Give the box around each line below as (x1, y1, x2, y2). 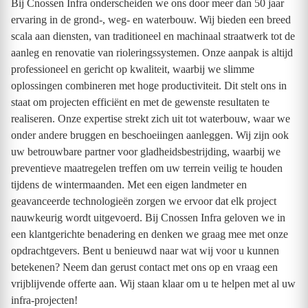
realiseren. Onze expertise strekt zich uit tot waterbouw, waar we (11, 113, 290, 124)
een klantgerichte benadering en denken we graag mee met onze (11, 228, 288, 240)
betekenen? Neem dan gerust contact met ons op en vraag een (11, 261, 278, 273)
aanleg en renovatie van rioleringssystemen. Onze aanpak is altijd (11, 47, 293, 58)
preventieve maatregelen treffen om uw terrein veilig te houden (11, 162, 283, 174)
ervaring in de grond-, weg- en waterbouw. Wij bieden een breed (11, 14, 291, 25)
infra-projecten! (11, 294, 78, 306)
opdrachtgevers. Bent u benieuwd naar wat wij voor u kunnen (11, 245, 279, 256)
